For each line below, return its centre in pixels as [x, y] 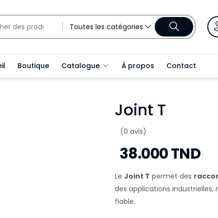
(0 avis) [133, 131]
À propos [138, 66]
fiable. [125, 201]
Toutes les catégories [106, 27]
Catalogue [82, 66]
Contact [181, 66]
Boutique [33, 66]
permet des [172, 176]
